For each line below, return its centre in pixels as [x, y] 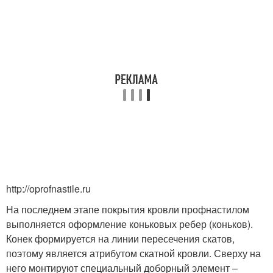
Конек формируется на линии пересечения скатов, [120, 239]
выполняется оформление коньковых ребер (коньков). [129, 224]
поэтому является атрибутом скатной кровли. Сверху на [133, 253]
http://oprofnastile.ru [48, 189]
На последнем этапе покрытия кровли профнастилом [128, 209]
